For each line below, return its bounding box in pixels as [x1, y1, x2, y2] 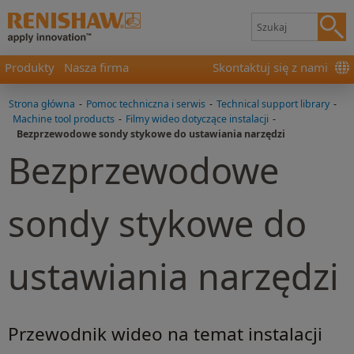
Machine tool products [13, 112, 115, 126]
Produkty [5, 59, 55, 75]
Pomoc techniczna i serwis [86, 97, 205, 111]
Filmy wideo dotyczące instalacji [126, 112, 269, 126]
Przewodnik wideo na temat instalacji [8, 322, 322, 347]
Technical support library [217, 97, 330, 111]
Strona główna [9, 97, 75, 111]
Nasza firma [64, 59, 129, 75]
